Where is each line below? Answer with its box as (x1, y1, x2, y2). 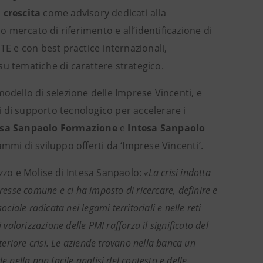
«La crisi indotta (144, 166, 211, 179)
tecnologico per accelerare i (60, 104, 186, 117)
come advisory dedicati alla (41, 6, 166, 19)
